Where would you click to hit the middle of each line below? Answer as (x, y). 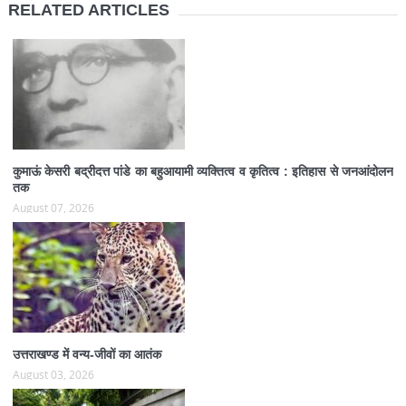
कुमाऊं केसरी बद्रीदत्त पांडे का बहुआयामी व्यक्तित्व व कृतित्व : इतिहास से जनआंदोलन (203, 171)
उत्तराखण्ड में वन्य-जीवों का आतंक (87, 354)
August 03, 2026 (53, 374)
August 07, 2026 (53, 207)
